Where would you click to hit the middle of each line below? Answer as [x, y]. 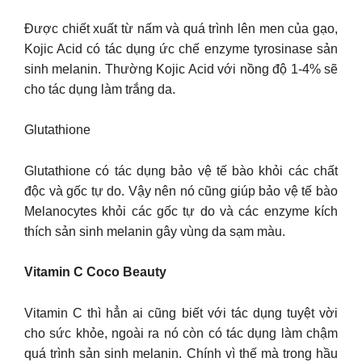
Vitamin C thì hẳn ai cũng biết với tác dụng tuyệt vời [181, 313]
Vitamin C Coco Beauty [95, 272]
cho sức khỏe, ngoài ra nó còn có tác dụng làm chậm [181, 333]
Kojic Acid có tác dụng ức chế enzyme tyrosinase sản [181, 48]
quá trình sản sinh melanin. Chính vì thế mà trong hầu [181, 353]
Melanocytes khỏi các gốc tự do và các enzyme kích [181, 211]
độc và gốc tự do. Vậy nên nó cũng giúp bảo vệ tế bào [181, 191]
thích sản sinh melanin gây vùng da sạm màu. [155, 231]
